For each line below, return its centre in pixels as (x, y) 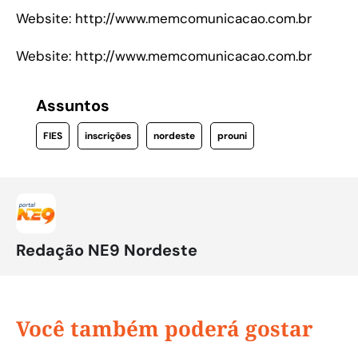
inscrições (107, 136)
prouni (232, 136)
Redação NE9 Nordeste (107, 251)
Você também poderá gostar (165, 329)
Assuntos (72, 106)
